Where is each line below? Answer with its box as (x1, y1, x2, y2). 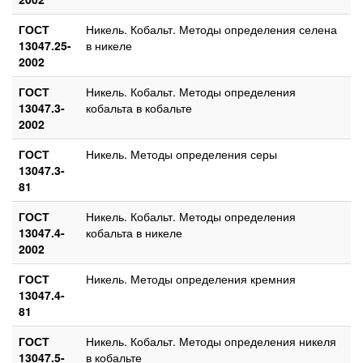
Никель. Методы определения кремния (86, 270, 296, 287)
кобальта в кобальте (86, 99, 192, 116)
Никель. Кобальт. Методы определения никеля (86, 332, 336, 349)
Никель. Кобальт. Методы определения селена (86, 20, 337, 37)
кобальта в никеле (86, 224, 182, 241)
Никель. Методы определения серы (86, 145, 277, 162)
